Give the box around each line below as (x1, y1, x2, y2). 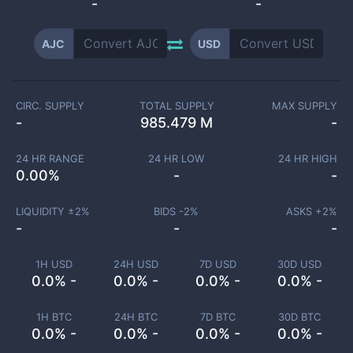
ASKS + (286, 205, 322, 217)
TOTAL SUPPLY (139, 99, 214, 112)
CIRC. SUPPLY (16, 99, 84, 112)
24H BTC (113, 310, 158, 323)
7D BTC (199, 310, 236, 323)
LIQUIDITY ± (15, 205, 75, 217)
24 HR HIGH (278, 152, 337, 165)
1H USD (35, 258, 72, 270)
